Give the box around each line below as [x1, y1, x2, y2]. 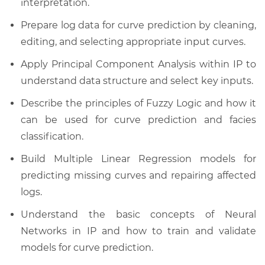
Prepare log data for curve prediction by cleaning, [21, 19, 256, 31]
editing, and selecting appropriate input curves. [21, 35, 245, 47]
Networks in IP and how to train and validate [21, 225, 256, 237]
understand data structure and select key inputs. [21, 75, 253, 86]
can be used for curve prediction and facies [21, 114, 256, 125]
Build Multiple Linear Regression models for [21, 153, 256, 164]
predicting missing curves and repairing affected [21, 169, 256, 181]
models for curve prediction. [21, 241, 153, 253]
